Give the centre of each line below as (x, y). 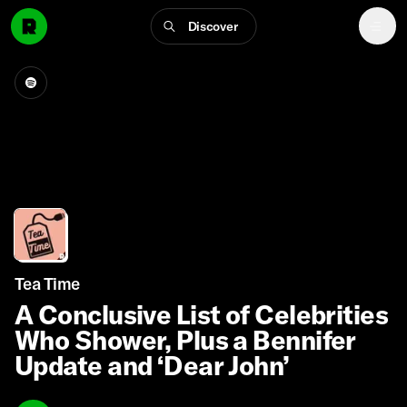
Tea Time (47, 284)
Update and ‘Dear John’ (152, 365)
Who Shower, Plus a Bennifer (185, 340)
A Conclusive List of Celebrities (202, 314)
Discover (213, 26)
